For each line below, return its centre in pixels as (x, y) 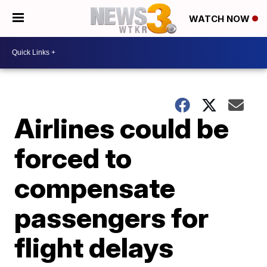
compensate (95, 187)
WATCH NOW (221, 19)
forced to (73, 158)
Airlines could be (122, 128)
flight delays (94, 247)
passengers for (112, 217)
